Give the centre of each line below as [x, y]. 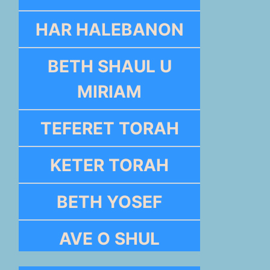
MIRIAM [110, 91]
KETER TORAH [110, 165]
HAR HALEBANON [109, 29]
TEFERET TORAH [109, 128]
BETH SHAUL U [109, 66]
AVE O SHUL [110, 238]
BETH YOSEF [110, 202]
